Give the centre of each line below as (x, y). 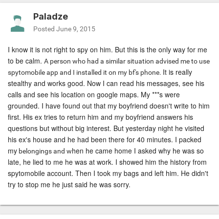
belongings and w (44, 151)
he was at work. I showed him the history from (135, 162)
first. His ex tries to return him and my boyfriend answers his (100, 117)
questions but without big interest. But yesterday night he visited (106, 128)
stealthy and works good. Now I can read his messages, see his (106, 83)
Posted (45, 29)
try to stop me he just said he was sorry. (69, 185)
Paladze (51, 17)
